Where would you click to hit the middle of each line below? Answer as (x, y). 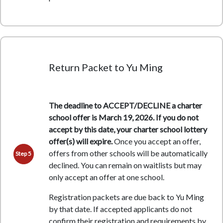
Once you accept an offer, (156, 141)
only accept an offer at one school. (109, 177)
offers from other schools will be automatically (128, 153)
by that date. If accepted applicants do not (120, 209)
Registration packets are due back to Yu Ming (126, 197)
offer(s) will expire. (80, 141)
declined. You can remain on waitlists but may (125, 165)
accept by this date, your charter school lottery (128, 129)
